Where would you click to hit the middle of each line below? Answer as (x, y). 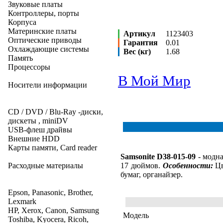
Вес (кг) (137, 52)
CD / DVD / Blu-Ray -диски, (56, 112)
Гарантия (141, 43)
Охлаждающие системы (49, 49)
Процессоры (29, 67)
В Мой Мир (154, 81)
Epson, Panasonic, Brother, (51, 192)
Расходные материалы (46, 166)
